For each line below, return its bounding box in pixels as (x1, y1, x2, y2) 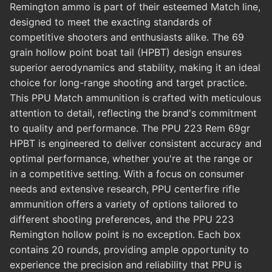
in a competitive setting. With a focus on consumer (10, 168, 244, 180)
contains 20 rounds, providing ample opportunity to (10, 243, 249, 256)
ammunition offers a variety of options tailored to (10, 198, 238, 211)
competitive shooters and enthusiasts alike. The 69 (10, 31, 244, 44)
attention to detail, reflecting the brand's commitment (10, 107, 257, 120)
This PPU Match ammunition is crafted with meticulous (10, 92, 261, 104)
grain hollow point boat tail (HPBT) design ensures (10, 46, 242, 59)
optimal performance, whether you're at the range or (10, 152, 253, 165)
